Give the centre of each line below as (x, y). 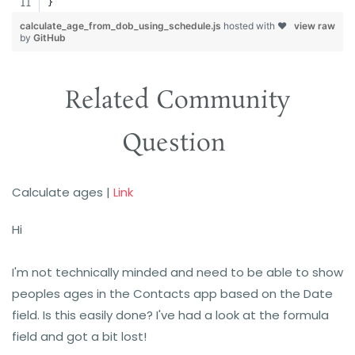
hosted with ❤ (255, 26)
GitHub (50, 38)
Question (177, 144)
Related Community (177, 101)
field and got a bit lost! (79, 336)
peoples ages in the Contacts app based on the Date (172, 294)
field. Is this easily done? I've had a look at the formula (170, 315)
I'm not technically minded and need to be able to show (177, 272)
